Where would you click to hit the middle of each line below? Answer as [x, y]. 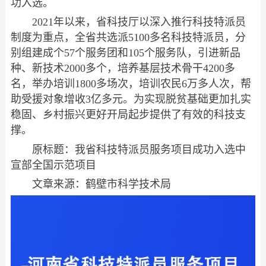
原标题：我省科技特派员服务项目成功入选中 [139, 149]
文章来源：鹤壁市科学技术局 [101, 184]
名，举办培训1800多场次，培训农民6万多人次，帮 [131, 84]
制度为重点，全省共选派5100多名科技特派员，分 [128, 38]
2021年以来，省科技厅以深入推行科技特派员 [139, 22]
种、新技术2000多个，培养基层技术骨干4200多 [123, 69]
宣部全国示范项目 [53, 165]
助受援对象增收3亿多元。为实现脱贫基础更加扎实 [131, 99]
